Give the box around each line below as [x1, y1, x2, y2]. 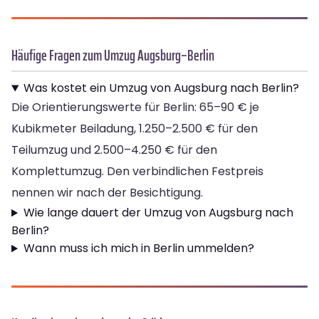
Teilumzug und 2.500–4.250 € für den [11, 142, 217, 159]
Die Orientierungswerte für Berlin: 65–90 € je [11, 99, 259, 116]
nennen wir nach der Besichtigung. [11, 184, 203, 202]
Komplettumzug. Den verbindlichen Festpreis [11, 163, 263, 180]
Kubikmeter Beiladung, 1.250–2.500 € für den [11, 120, 258, 137]
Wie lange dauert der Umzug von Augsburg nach [23, 204, 293, 221]
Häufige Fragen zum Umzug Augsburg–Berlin [11, 43, 214, 68]
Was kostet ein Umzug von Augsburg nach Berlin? [23, 80, 299, 97]
